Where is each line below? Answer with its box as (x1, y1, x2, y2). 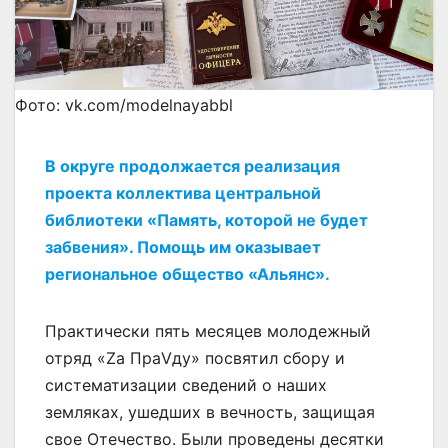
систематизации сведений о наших (45, 374, 327, 395)
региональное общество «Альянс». (45, 263, 330, 284)
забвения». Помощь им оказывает (45, 236, 321, 257)
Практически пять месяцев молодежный (45, 320, 371, 341)
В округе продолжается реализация (45, 155, 340, 176)
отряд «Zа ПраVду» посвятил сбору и (45, 347, 345, 368)
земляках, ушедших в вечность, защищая (45, 401, 375, 422)
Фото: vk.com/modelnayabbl (15, 94, 233, 115)
